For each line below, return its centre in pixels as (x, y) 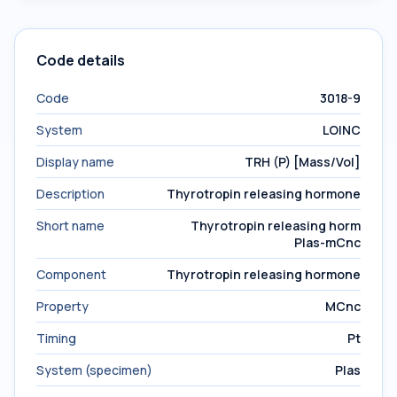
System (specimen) (94, 370)
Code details (81, 60)
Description (70, 194)
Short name (70, 226)
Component (71, 274)
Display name (75, 162)
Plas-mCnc (327, 242)
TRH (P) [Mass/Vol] (303, 162)
